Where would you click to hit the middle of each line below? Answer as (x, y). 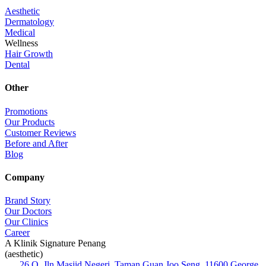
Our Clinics (26, 222)
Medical (20, 33)
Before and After (36, 143)
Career (17, 233)
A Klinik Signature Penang (55, 243)
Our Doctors (28, 211)
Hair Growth (29, 54)
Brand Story (28, 201)
